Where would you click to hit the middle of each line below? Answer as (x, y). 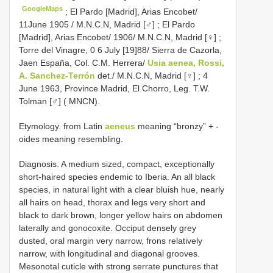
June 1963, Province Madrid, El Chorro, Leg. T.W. (114, 88)
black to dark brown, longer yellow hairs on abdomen (121, 215)
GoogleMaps (43, 8)
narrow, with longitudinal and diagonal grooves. (109, 253)
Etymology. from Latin (62, 126)
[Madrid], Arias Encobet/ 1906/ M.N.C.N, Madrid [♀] (118, 37)
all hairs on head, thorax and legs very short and (112, 202)
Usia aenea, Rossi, (186, 62)
